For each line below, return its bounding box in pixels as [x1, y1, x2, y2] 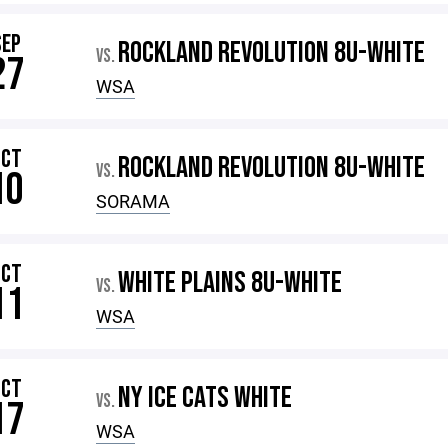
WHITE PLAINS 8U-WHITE [118, 265, 343, 301]
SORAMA [96, 189, 171, 213]
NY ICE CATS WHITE [118, 380, 293, 416]
